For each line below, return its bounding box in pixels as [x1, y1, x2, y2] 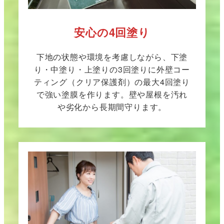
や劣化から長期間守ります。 [57, 101, 167, 113]
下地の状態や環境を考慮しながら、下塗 [36, 51, 188, 63]
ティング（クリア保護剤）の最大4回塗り [33, 76, 190, 88]
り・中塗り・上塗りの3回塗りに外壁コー [33, 63, 190, 75]
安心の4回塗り [74, 24, 150, 40]
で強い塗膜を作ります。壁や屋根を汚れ [36, 88, 188, 100]
